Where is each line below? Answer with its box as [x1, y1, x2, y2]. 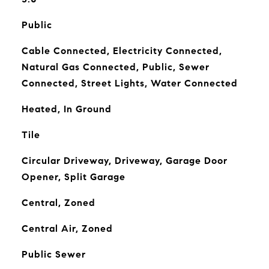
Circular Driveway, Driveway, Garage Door [21, 155, 228, 166]
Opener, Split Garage [21, 171, 125, 183]
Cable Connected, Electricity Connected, [21, 45, 222, 56]
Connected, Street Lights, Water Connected [21, 77, 238, 89]
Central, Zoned [21, 197, 95, 208]
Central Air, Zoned [21, 223, 113, 234]
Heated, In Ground [21, 103, 112, 115]
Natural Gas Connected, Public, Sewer [21, 61, 210, 73]
